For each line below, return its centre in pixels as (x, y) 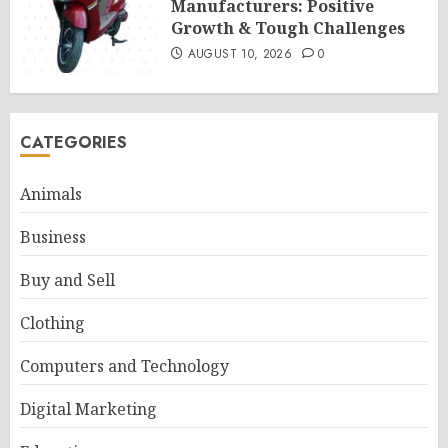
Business (53, 237)
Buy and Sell (67, 280)
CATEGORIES (73, 143)
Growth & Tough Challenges (288, 28)
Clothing (52, 323)
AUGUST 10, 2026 (240, 54)
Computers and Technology (124, 366)
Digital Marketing (88, 409)
